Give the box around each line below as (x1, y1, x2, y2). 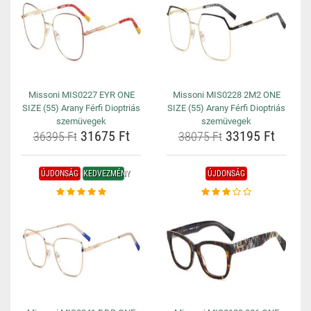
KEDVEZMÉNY (83, 169, 130, 178)
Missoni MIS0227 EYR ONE (28, 90, 135, 100)
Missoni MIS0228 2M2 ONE (172, 90, 280, 100)
